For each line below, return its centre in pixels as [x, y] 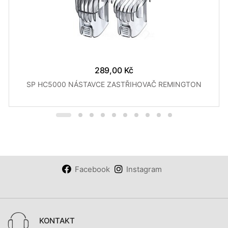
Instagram [144, 169]
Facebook [92, 169]
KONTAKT [57, 220]
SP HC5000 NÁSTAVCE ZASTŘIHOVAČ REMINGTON [114, 84]
